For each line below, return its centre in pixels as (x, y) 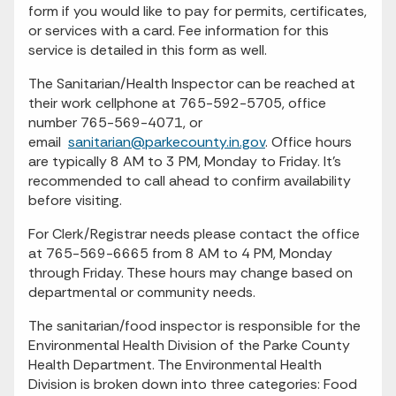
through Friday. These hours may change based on (190, 273)
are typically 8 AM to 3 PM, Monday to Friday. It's (185, 161)
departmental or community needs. (142, 292)
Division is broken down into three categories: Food (193, 384)
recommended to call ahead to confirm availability (190, 181)
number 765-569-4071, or (115, 122)
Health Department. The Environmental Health (175, 365)
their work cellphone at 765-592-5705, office (177, 103)
